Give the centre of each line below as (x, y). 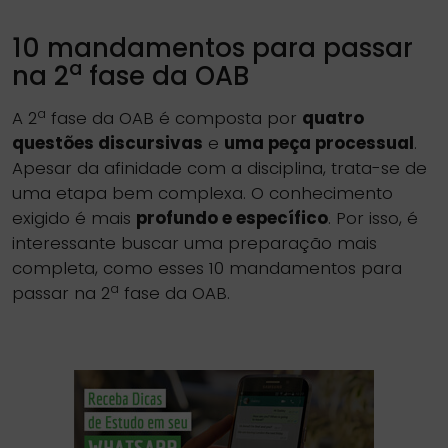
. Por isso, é (373, 218)
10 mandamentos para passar (212, 48)
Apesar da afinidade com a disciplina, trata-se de (219, 168)
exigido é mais (74, 218)
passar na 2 (61, 293)
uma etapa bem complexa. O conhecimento (202, 193)
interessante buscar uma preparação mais (194, 243)
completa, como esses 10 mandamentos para (207, 268)
